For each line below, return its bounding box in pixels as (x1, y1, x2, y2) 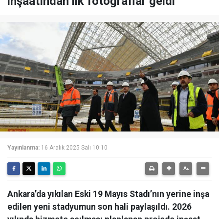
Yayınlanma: (7, 144, 40, 151)
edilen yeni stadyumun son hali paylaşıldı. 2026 (7, 201, 192, 212)
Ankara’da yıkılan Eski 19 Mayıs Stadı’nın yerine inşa (7, 189, 209, 199)
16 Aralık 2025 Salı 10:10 (41, 144, 108, 151)
